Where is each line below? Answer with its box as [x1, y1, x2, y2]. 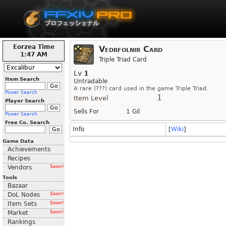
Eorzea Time [13, 43, 54, 50]
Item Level [74, 94, 108, 102]
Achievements [8, 146, 50, 153]
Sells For [74, 108, 99, 115]
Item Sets [8, 200, 37, 207]
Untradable [74, 78, 107, 85]
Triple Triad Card [99, 56, 147, 63]
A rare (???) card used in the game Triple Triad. [74, 85, 208, 92]
